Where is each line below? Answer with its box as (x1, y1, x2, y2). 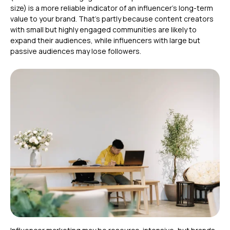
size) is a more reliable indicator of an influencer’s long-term (10, 3, 213, 13)
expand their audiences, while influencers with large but (10, 35, 200, 46)
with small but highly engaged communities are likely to (10, 25, 197, 35)
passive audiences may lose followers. (10, 46, 143, 56)
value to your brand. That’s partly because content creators (10, 14, 214, 24)
